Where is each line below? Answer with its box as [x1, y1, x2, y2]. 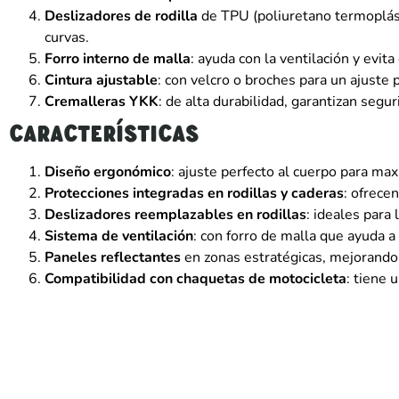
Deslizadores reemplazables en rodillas [45, 204, 306, 224]
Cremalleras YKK [45, 91, 159, 111]
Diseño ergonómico [45, 161, 171, 182]
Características [9, 115, 199, 151]
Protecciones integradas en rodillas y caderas [45, 183, 344, 203]
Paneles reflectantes [45, 247, 181, 267]
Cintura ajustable [45, 69, 158, 90]
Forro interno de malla [45, 48, 191, 69]
